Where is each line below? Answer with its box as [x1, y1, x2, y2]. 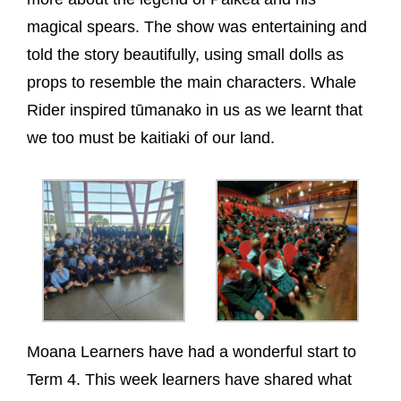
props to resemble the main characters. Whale [27, 73, 356, 91]
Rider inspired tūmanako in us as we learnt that [27, 101, 363, 119]
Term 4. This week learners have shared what [27, 371, 352, 388]
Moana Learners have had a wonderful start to [27, 343, 356, 361]
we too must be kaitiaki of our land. [27, 129, 275, 147]
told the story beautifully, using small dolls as [27, 46, 344, 64]
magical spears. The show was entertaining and [27, 18, 367, 36]
